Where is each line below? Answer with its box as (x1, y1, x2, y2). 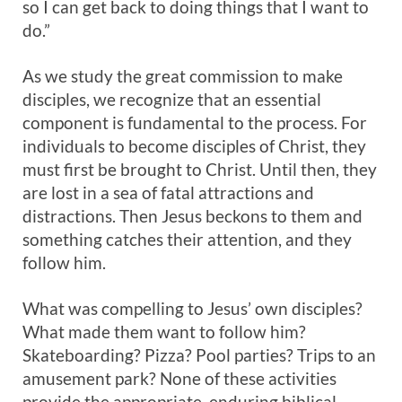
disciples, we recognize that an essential (22, 89, 321, 109)
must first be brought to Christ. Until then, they (22, 159, 377, 179)
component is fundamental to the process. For (22, 112, 367, 133)
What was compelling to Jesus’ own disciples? (22, 298, 363, 319)
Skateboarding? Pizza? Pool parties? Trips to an (22, 345, 376, 365)
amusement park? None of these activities (22, 368, 336, 389)
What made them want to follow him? (22, 321, 306, 342)
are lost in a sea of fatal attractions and (22, 182, 314, 203)
